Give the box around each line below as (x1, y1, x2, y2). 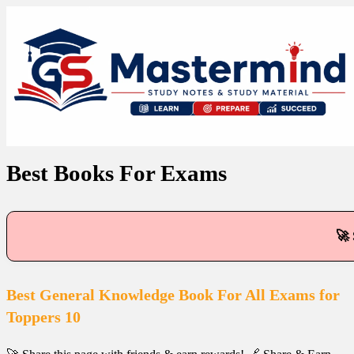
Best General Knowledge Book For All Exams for (6, 286, 340, 303)
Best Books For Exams (6, 160, 227, 186)
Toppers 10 (6, 308, 81, 326)
